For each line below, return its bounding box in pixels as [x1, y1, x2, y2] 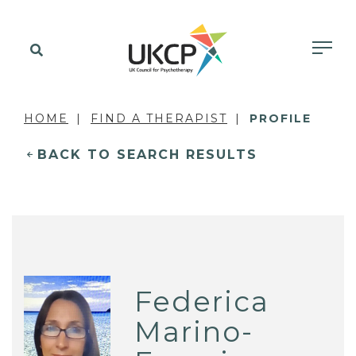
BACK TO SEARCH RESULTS [37, 147, 257, 162]
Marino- [134, 315, 254, 350]
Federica [134, 284, 270, 319]
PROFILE [250, 111, 311, 126]
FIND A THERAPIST [91, 111, 227, 126]
